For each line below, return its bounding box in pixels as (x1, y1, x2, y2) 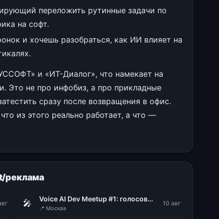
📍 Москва (39, 205, 66, 212)
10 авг (162, 199, 181, 207)
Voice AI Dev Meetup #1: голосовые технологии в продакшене (148, 195, 153, 203)
